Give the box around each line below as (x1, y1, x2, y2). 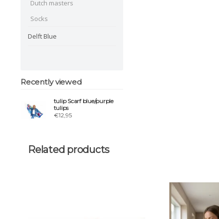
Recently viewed (21, 77, 82, 87)
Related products (28, 143, 109, 155)
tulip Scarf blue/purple (53, 97, 113, 105)
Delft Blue (28, 31, 57, 41)
